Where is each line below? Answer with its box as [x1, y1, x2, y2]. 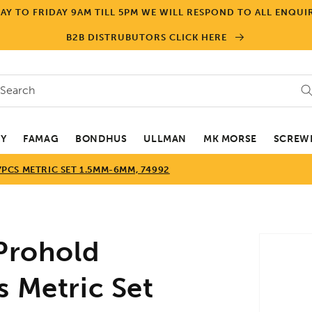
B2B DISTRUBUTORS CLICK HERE [66, 32, 230, 42]
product [271, 242, 311, 255]
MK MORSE [203, 132, 257, 145]
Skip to [271, 229, 305, 242]
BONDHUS [75, 132, 127, 145]
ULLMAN [143, 132, 187, 145]
